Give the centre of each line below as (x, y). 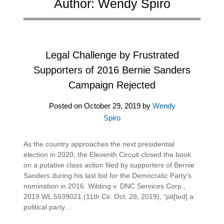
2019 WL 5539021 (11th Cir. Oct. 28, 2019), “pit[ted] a (109, 196)
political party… (48, 207)
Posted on (66, 105)
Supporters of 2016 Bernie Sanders (112, 70)
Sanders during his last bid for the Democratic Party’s (108, 175)
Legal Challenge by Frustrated (112, 55)
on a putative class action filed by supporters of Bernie (109, 165)
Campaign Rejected (112, 85)
